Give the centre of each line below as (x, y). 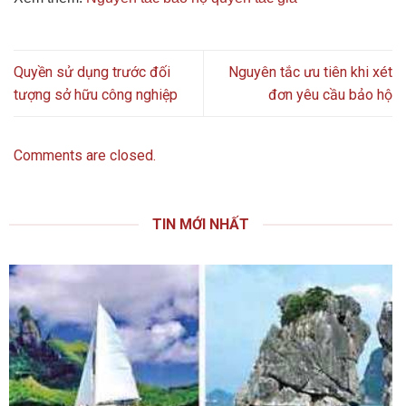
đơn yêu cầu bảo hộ (330, 95)
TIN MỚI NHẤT (201, 225)
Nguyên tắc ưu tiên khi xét (310, 72)
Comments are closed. (85, 156)
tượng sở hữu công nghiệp (96, 95)
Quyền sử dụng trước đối (92, 72)
